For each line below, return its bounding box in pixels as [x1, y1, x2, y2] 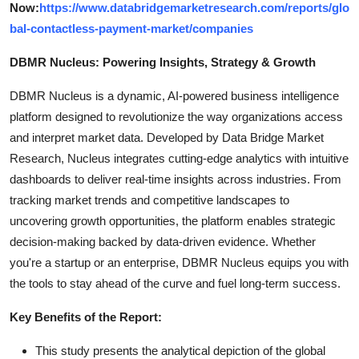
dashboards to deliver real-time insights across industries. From [10, 172, 341, 187]
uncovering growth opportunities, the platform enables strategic [10, 214, 336, 228]
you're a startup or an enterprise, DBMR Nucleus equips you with [10, 256, 349, 270]
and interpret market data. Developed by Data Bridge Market [10, 131, 324, 145]
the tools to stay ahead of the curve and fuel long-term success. [10, 276, 341, 291]
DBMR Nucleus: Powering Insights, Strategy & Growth [10, 55, 316, 70]
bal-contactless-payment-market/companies [10, 22, 253, 36]
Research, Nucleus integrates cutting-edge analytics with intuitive [10, 151, 349, 166]
